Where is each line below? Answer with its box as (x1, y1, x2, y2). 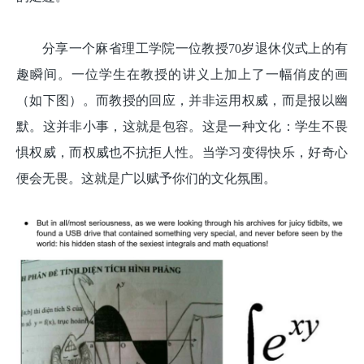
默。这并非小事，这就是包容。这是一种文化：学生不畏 (16, 119, 348, 133)
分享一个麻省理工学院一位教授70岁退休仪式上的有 (42, 41, 348, 55)
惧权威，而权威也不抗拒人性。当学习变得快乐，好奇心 (16, 145, 348, 159)
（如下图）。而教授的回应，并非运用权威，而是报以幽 (16, 93, 348, 107)
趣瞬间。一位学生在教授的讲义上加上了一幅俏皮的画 (16, 67, 348, 81)
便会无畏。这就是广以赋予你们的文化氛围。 (16, 171, 276, 185)
